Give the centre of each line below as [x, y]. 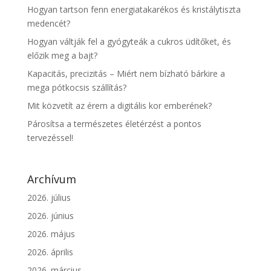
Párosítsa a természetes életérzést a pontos [114, 124]
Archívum [51, 179]
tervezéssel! [50, 138]
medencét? [48, 24]
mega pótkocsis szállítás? [77, 88]
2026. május [51, 234]
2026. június [50, 216]
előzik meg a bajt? [62, 56]
